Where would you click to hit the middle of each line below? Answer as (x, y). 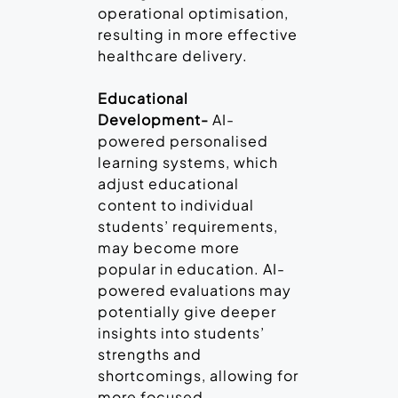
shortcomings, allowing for (198, 376)
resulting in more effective (198, 35)
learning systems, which (188, 163)
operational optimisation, (193, 13)
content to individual (176, 205)
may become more (169, 248)
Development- (155, 120)
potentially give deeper (187, 312)
